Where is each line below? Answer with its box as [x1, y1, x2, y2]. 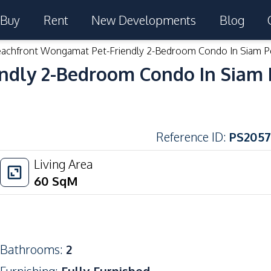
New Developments [91, 12, 197, 28]
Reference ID [156, 129, 223, 145]
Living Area [34, 156, 93, 172]
